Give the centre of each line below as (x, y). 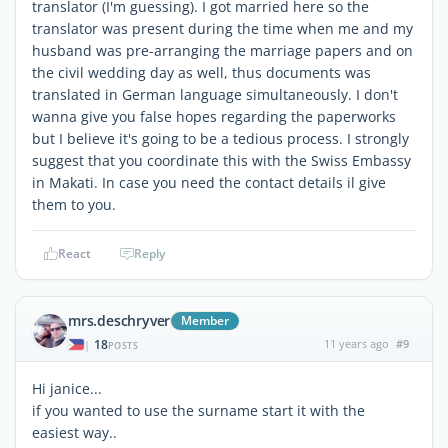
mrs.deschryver (119, 320)
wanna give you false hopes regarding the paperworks (214, 116)
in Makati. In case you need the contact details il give (209, 182)
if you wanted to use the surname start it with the (198, 410)
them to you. (74, 204)
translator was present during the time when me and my (222, 28)
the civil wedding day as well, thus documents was (201, 72)
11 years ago (356, 343)
